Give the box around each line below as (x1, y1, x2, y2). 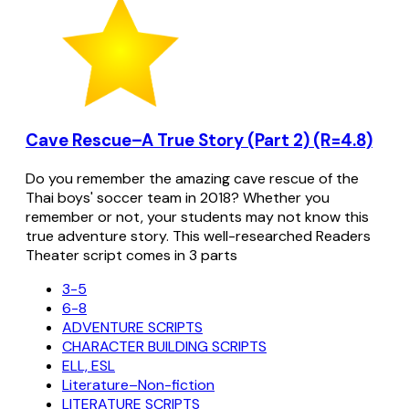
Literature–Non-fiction (62, 374, 215, 394)
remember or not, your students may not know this (26, 206, 369, 226)
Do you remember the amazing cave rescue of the (26, 168, 359, 188)
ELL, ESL (62, 355, 115, 375)
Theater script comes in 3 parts (26, 245, 237, 265)
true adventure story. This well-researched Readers (26, 225, 371, 246)
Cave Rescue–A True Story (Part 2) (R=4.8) (26, 129, 372, 152)
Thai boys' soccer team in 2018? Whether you (26, 187, 330, 207)
